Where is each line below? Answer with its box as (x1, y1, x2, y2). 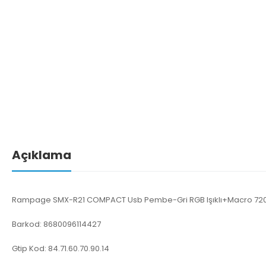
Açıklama (12, 146, 71, 163)
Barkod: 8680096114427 (12, 218, 101, 230)
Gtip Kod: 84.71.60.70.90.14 (12, 242, 109, 254)
